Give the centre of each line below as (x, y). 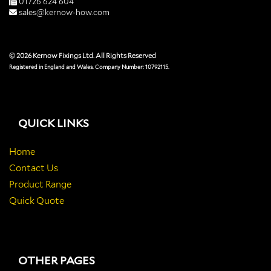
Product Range (40, 185)
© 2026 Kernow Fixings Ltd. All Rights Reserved (83, 56)
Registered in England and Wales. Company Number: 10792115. (89, 67)
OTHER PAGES (57, 261)
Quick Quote (37, 201)
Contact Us (34, 168)
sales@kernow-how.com (64, 13)
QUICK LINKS (54, 123)
